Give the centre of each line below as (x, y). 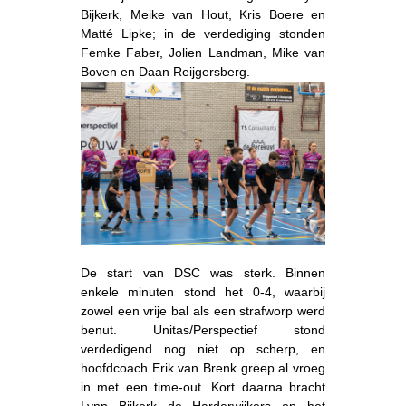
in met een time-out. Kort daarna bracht (203, 387)
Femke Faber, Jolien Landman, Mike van (203, 52)
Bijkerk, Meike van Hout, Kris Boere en (203, 14)
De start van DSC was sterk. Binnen (203, 272)
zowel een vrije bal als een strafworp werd (203, 310)
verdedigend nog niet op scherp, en (203, 348)
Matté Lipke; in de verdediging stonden (203, 33)
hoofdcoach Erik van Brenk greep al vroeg (203, 367)
